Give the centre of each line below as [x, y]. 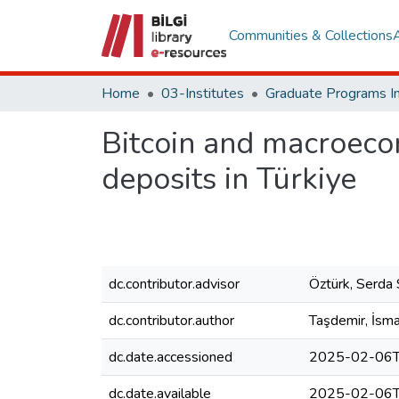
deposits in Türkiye [229, 179]
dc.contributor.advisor [174, 284]
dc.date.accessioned [171, 357]
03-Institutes [203, 94]
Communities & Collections [310, 36]
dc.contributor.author [171, 321]
